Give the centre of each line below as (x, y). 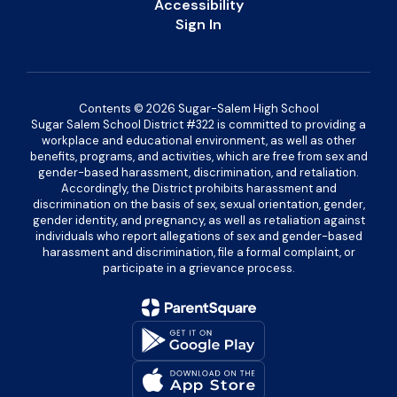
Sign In (198, 24)
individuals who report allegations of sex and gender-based (198, 236)
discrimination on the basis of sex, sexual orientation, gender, (198, 204)
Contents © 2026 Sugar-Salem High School (198, 108)
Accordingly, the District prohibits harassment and (198, 188)
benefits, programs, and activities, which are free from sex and (198, 156)
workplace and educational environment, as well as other (198, 140)
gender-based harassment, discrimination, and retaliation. (198, 172)
